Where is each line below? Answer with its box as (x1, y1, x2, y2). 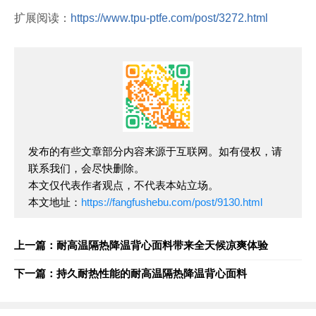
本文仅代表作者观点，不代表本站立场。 (28, 179, 219, 191)
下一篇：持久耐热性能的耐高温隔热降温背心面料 (14, 267, 247, 279)
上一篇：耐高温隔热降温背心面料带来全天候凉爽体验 (14, 239, 268, 251)
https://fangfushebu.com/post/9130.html (81, 196, 262, 208)
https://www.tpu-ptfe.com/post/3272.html (71, 12, 268, 24)
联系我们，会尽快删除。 (28, 162, 145, 174)
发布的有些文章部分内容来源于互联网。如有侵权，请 (28, 145, 282, 157)
